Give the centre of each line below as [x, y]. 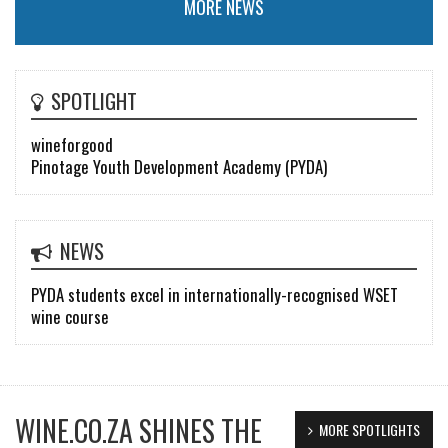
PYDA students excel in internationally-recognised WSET [214, 294]
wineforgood [72, 144]
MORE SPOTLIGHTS [369, 429]
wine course [70, 316]
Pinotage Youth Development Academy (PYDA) [179, 166]
